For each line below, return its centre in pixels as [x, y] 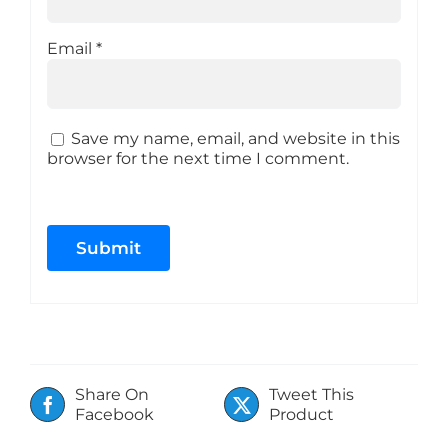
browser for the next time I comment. [197, 159]
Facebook [114, 414]
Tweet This [311, 394]
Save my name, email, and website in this [235, 138]
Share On [112, 394]
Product [301, 414]
